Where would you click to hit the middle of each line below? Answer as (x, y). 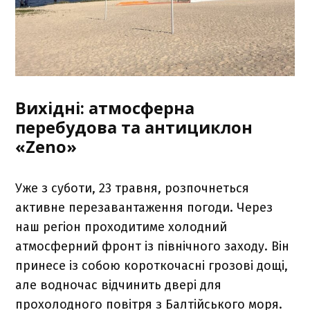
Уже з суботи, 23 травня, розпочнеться (133, 189)
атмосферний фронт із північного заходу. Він (153, 247)
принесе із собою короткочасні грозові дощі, (152, 266)
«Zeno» (46, 147)
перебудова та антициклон (134, 128)
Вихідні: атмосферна (105, 108)
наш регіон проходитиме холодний (121, 227)
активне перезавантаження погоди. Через (144, 208)
